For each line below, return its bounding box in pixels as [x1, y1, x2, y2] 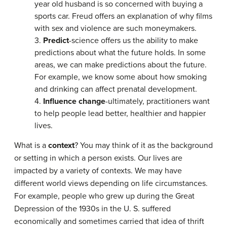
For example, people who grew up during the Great [14, 191, 195, 201]
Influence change [43, 96, 105, 106]
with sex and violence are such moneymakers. [34, 23, 197, 33]
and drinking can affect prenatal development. [34, 84, 197, 94]
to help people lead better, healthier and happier [34, 108, 206, 119]
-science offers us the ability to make [69, 35, 198, 46]
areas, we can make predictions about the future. [34, 60, 207, 70]
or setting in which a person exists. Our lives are [14, 153, 182, 163]
